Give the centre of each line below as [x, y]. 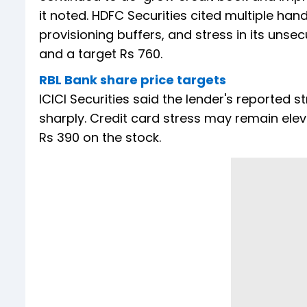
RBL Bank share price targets [133, 79]
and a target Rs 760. [101, 53]
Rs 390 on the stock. [102, 137]
